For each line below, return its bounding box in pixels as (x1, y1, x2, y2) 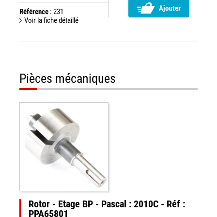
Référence (19, 7, 48, 16)
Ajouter (159, 4, 181, 13)
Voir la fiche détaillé (24, 16, 78, 25)
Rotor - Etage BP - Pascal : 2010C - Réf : (29, 198, 185, 210)
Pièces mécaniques (19, 71, 116, 86)
